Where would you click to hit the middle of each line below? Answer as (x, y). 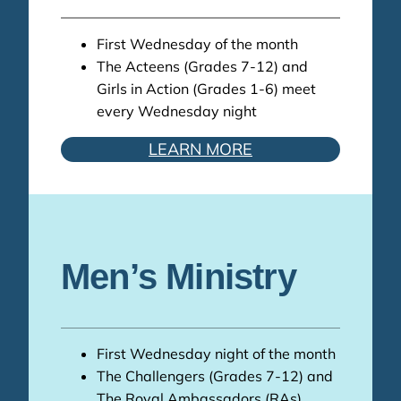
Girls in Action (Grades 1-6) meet (206, 89)
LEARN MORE (200, 149)
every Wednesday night (177, 111)
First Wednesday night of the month (216, 353)
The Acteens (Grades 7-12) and (202, 67)
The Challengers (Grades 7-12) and (215, 375)
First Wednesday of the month (197, 44)
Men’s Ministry (179, 277)
